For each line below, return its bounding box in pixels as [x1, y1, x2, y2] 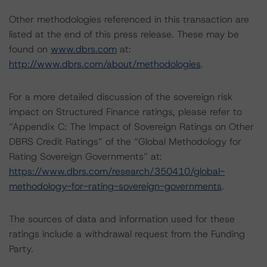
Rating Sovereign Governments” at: [9, 150, 162, 163]
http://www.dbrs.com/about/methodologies [9, 58, 201, 70]
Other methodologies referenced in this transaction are [9, 13, 249, 26]
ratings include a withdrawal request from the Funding [9, 228, 245, 240]
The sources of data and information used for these [9, 213, 235, 225]
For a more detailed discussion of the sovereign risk [9, 91, 232, 103]
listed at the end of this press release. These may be [9, 28, 239, 41]
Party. [9, 243, 33, 255]
